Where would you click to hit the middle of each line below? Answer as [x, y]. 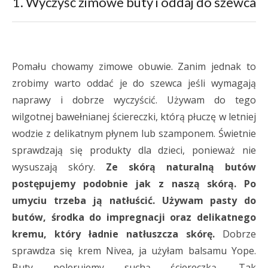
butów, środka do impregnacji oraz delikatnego [134, 217]
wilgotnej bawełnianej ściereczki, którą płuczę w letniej [134, 117]
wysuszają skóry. [59, 167]
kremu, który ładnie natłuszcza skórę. [113, 234]
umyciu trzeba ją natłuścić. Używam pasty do [134, 200]
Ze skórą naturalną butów [181, 167]
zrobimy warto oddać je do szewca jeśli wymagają [134, 83]
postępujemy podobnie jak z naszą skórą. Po [134, 184]
